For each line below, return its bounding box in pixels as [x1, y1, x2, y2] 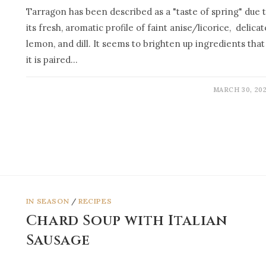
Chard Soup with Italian [26, 211, 227, 230]
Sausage [26, 230, 91, 250]
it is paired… [26, 53, 78, 65]
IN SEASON [26, 196, 69, 205]
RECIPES [78, 196, 112, 205]
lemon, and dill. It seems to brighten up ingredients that [26, 37, 265, 49]
